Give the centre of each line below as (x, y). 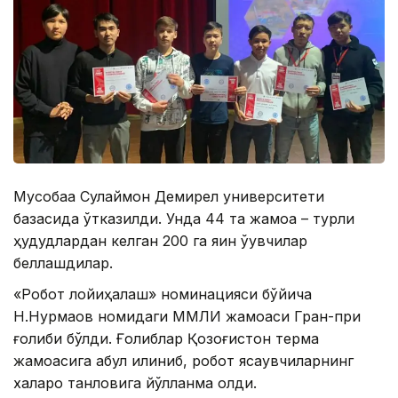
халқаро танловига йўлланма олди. (135, 382)
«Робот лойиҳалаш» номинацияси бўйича (163, 294)
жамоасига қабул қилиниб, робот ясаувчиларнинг (183, 360)
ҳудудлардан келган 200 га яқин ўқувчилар (160, 240)
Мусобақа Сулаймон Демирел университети (169, 196)
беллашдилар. (63, 263)
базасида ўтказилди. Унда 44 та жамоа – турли (184, 218)
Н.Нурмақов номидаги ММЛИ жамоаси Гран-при (187, 316)
